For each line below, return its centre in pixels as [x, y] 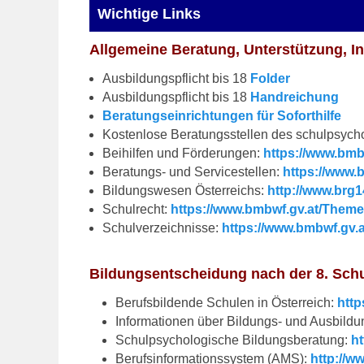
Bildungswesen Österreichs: [185, 191]
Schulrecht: [137, 210]
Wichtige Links [149, 13]
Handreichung [295, 97]
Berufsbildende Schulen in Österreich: [227, 302]
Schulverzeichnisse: [162, 228]
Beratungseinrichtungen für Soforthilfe [222, 116]
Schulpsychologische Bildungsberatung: [234, 340]
